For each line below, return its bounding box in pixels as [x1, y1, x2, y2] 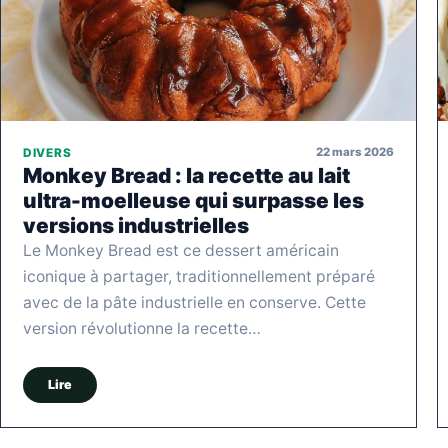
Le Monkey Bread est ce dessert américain [23, 240, 339, 260]
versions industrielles [23, 212, 249, 238]
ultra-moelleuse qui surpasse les [23, 187, 364, 213]
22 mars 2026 [316, 145, 394, 160]
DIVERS [23, 145, 72, 160]
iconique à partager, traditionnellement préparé [23, 266, 375, 286]
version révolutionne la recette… [23, 318, 261, 338]
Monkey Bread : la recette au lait [23, 162, 350, 188]
